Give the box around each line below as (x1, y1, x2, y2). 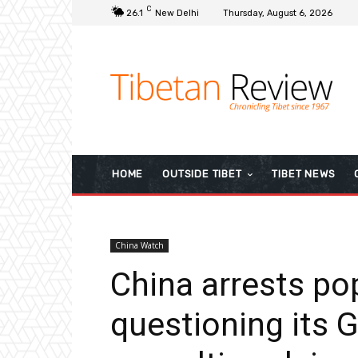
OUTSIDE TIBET (162, 167, 242, 180)
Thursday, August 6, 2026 (223, 7, 332, 18)
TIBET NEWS (272, 167, 336, 180)
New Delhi (155, 7, 199, 18)
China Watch (115, 239, 164, 251)
